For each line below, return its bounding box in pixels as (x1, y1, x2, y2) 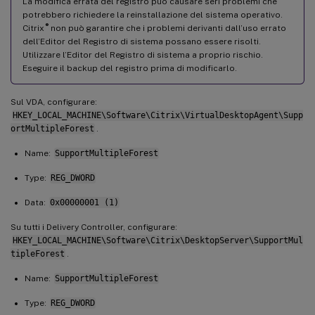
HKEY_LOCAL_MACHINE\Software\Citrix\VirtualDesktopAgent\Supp (12, 110, 303, 120)
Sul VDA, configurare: (11, 96, 97, 107)
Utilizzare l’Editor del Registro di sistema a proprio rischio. (22, 49, 263, 60)
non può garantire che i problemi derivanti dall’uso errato (48, 22, 286, 33)
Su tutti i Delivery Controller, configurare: (11, 221, 177, 232)
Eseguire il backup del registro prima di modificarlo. (22, 63, 237, 73)
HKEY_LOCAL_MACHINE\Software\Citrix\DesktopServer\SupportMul (12, 235, 303, 245)
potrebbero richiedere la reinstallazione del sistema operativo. (22, 9, 283, 20)
